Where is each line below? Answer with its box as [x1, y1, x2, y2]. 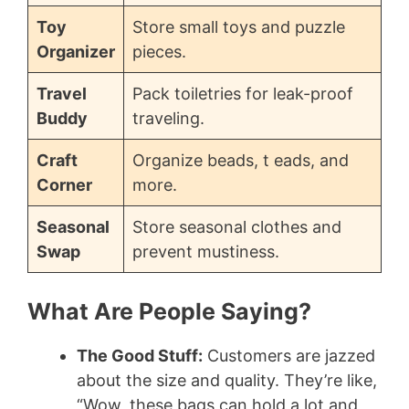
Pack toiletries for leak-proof [132, 84, 353, 104]
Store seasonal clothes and [132, 217, 341, 237]
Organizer [37, 42, 115, 62]
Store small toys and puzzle [132, 17, 345, 37]
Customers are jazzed [203, 346, 375, 366]
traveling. [132, 109, 204, 129]
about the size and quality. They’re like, [77, 371, 377, 391]
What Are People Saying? [27, 298, 311, 326]
